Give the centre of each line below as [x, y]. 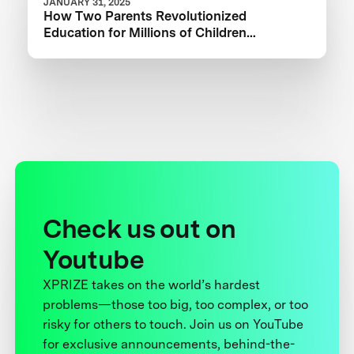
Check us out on [139, 228]
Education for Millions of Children [145, 32]
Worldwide [76, 49]
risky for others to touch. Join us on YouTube [173, 324]
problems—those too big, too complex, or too [176, 304]
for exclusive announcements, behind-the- [169, 344]
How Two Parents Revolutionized [145, 15]
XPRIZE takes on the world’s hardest [152, 284]
